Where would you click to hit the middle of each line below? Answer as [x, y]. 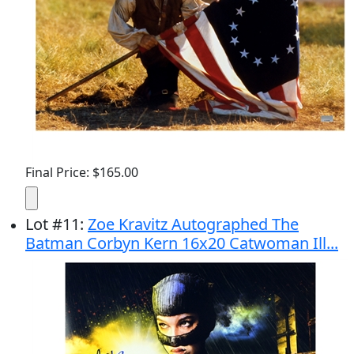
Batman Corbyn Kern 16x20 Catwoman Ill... [182, 243]
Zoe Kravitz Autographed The [193, 224]
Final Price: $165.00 [82, 172]
